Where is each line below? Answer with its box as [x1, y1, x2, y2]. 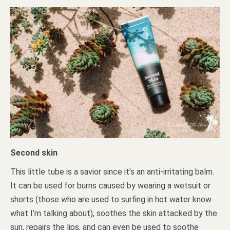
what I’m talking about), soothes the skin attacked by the [10, 208, 217, 218]
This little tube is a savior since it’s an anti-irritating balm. [10, 166, 214, 177]
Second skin [10, 147, 57, 158]
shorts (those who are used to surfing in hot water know [10, 194, 212, 204]
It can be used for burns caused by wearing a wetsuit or [10, 180, 210, 190]
